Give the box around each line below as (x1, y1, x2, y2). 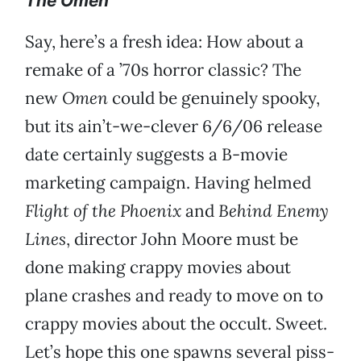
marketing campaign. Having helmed (25, 172, 311, 194)
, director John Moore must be (66, 228, 298, 251)
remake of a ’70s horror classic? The (25, 59, 301, 81)
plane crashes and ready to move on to (25, 284, 323, 307)
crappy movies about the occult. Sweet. (25, 313, 327, 335)
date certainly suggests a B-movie (25, 143, 288, 166)
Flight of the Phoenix (25, 200, 181, 222)
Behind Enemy (218, 200, 329, 222)
